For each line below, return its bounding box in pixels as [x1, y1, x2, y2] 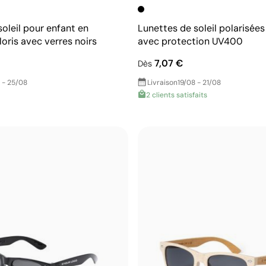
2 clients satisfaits [146, 90, 207, 100]
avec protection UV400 [138, 34, 243, 47]
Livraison [147, 77, 178, 87]
